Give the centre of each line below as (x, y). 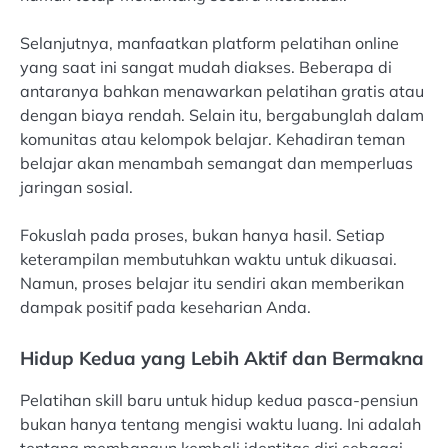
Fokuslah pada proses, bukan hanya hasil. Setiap (202, 235)
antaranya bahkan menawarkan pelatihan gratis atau (222, 91)
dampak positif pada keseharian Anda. (165, 307)
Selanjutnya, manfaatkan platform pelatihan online (209, 43)
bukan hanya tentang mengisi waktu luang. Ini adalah (220, 423)
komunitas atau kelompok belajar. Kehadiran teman (212, 139)
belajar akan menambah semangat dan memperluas (216, 163)
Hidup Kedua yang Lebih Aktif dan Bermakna (222, 357)
